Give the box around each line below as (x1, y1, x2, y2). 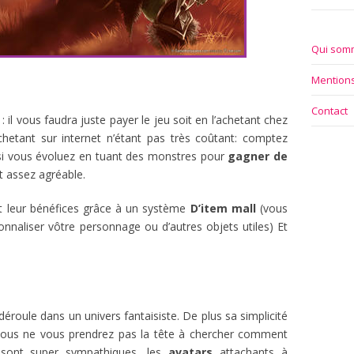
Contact (311, 104, 348, 118)
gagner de (228, 149, 288, 164)
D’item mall (190, 201, 256, 216)
